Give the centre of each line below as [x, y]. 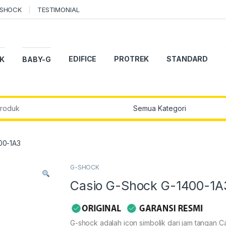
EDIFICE [83, 59]
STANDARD [187, 59]
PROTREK [132, 59]
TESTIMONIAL [58, 9]
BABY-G [37, 60]
